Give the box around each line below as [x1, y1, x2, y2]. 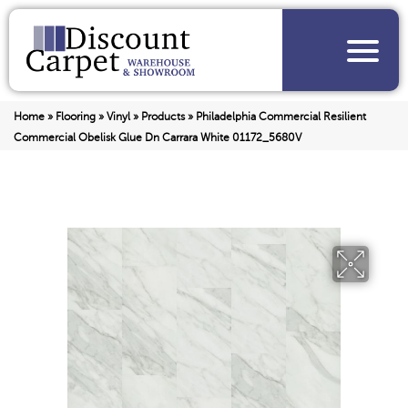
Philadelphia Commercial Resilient [196, 110, 366, 124]
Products [141, 110, 185, 124]
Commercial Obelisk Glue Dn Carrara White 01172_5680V [14, 131, 301, 145]
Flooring [56, 110, 96, 124]
